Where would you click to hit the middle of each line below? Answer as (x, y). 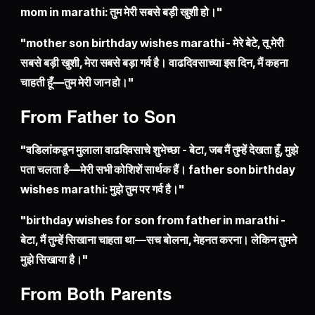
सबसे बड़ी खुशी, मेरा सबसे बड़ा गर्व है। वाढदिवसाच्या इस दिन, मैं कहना (154, 63)
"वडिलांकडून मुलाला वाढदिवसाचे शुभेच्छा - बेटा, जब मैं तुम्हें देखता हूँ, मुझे (159, 150)
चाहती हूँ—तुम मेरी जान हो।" (77, 83)
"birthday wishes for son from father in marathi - (153, 220)
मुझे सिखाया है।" (54, 260)
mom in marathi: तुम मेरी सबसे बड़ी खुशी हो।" (121, 12)
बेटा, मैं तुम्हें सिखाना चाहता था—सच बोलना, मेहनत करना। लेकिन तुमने (159, 240)
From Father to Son (99, 116)
